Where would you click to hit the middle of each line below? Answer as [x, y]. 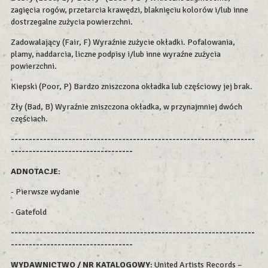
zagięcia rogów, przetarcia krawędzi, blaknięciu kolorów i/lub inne [130, 10]
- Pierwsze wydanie [45, 192]
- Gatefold [29, 212]
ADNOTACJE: [36, 172]
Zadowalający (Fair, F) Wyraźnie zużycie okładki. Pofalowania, [123, 42]
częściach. [29, 119]
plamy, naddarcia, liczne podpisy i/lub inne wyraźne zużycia [116, 54]
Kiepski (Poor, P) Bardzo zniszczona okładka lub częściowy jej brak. [132, 87]
